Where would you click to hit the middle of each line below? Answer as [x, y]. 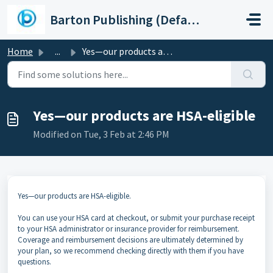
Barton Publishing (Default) [193, 19]
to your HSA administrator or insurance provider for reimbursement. [129, 229]
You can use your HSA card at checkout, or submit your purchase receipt [136, 218]
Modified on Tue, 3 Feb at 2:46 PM [101, 134]
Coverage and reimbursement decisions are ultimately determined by [130, 240]
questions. [34, 262]
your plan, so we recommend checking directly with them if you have [131, 251]
